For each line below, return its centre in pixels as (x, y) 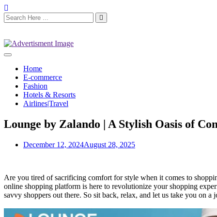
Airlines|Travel (46, 103)
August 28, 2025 (109, 144)
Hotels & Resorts (49, 95)
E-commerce (43, 77)
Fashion (35, 86)
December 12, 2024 (54, 144)
